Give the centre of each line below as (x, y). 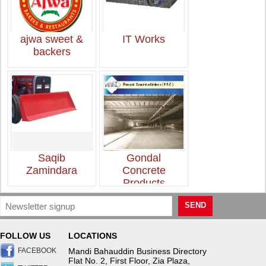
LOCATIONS (93, 236)
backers (52, 52)
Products (144, 183)
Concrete (144, 171)
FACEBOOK (37, 251)
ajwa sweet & (52, 39)
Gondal (144, 158)
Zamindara (52, 171)
